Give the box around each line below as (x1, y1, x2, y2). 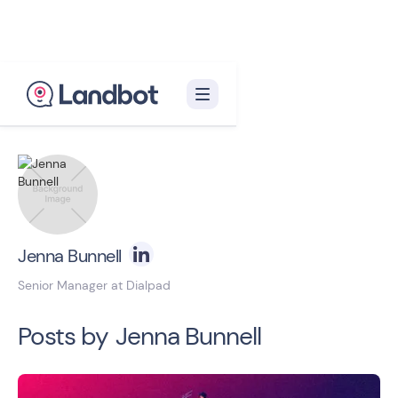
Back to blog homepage (32, 106, 189, 125)
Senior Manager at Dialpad (18, 277, 171, 293)
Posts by (18, 320, 108, 353)
